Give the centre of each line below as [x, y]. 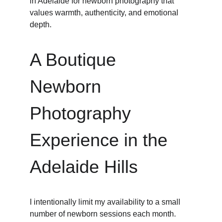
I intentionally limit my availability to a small [106, 202]
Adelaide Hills [84, 167]
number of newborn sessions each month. [103, 214]
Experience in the [101, 140]
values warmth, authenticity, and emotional [105, 13]
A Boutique [75, 60]
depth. [41, 25]
